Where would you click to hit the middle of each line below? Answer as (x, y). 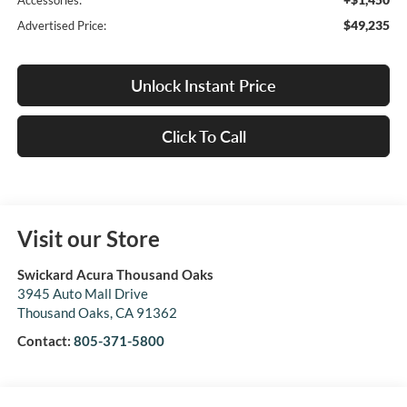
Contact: (45, 341)
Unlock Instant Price (203, 86)
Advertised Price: (61, 26)
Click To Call (203, 137)
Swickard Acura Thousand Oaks (115, 275)
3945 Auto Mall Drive (82, 294)
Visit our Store (88, 239)
